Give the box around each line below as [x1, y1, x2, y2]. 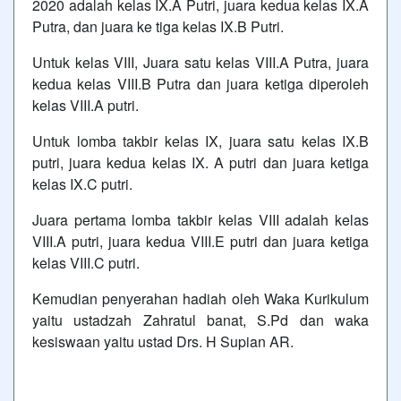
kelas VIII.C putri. [32, 252, 140, 273]
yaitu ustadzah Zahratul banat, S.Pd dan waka [32, 309, 369, 330]
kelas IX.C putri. [32, 173, 132, 194]
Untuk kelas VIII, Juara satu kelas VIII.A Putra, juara [32, 51, 369, 73]
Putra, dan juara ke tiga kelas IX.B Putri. [32, 15, 284, 37]
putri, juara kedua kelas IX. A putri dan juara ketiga [32, 151, 369, 173]
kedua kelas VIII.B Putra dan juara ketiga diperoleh [32, 73, 369, 94]
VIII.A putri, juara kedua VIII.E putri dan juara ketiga [32, 230, 369, 252]
